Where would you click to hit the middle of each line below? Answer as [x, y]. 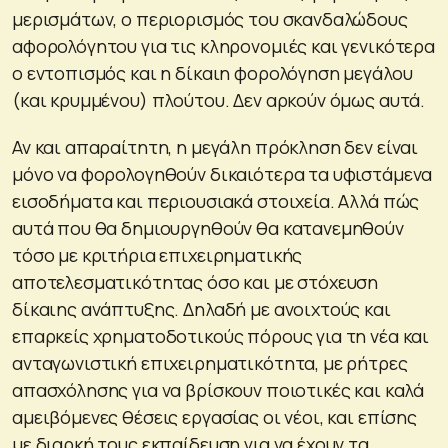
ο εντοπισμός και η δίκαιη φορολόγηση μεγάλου [212, 72]
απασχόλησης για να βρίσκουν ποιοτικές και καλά [218, 389]
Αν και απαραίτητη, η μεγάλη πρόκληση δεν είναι [215, 146]
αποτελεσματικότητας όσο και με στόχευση [195, 281]
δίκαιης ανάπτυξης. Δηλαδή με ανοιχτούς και [201, 308]
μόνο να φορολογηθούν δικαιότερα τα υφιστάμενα [222, 173]
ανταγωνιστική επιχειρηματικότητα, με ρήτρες [210, 362]
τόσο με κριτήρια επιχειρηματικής [157, 254]
